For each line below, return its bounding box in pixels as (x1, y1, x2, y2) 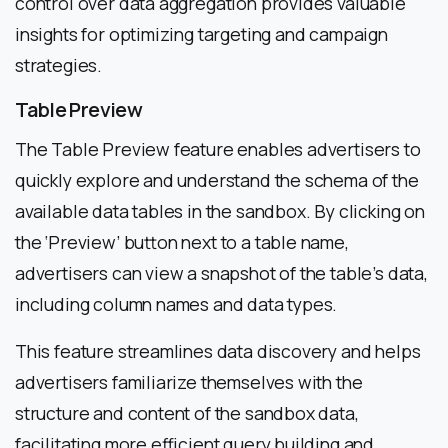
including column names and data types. (15, 291, 338, 316)
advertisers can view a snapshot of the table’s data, (15, 260, 428, 285)
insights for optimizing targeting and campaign (15, 21, 388, 46)
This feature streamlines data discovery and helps (15, 338, 421, 363)
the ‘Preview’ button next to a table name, (15, 229, 349, 254)
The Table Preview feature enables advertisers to (15, 136, 421, 161)
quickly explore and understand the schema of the (15, 167, 419, 192)
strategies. (15, 52, 103, 77)
